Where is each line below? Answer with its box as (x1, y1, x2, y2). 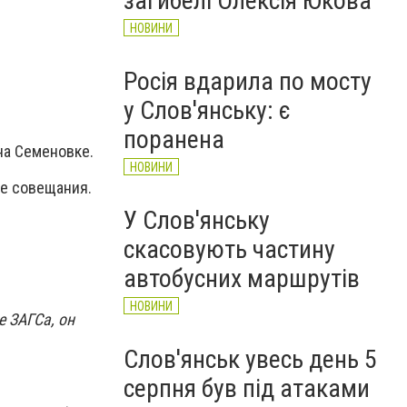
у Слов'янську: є (124, 95, 291, 125)
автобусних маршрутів (124, 263, 360, 293)
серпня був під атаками (124, 373, 370, 403)
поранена (124, 124, 224, 154)
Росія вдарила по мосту (124, 66, 372, 96)
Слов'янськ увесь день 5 (124, 344, 377, 374)
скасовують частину (124, 234, 335, 264)
